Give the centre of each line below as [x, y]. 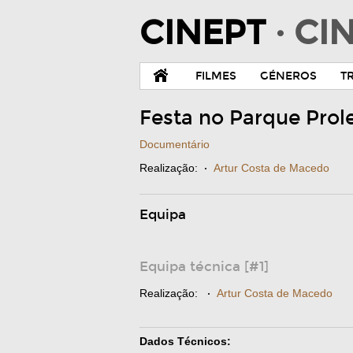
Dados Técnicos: [185, 341]
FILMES [216, 76]
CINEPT [207, 33]
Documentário [175, 144]
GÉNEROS [288, 76]
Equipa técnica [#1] [204, 267]
